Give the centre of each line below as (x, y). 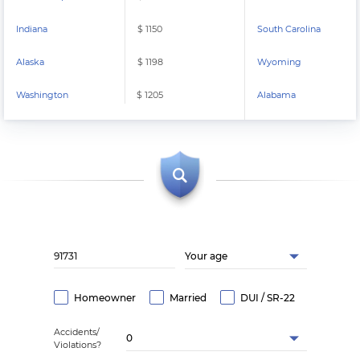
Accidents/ (76, 332)
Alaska (31, 62)
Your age (207, 256)
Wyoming (279, 62)
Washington (42, 95)
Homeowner (104, 297)
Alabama (276, 95)
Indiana (32, 29)
